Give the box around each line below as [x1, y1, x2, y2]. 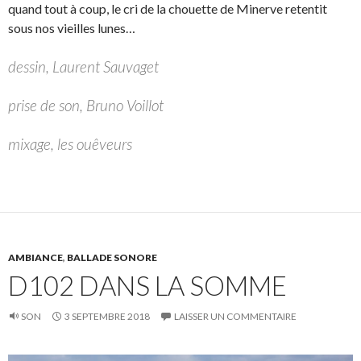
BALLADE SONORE [67, 251, 157, 264]
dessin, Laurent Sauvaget [8, 57, 159, 77]
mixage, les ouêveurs [8, 135, 132, 154]
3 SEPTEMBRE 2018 [64, 310, 150, 323]
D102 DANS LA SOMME [8, 269, 287, 302]
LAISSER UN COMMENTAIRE [174, 310, 297, 323]
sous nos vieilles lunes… [8, 20, 135, 36]
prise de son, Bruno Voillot [8, 96, 164, 115]
